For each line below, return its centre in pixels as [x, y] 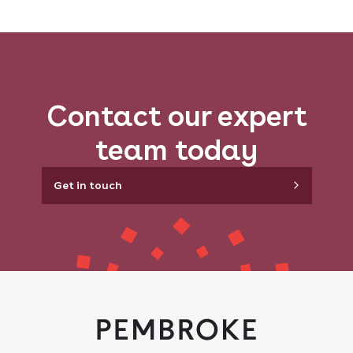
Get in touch [87, 185]
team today [176, 150]
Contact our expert [176, 116]
